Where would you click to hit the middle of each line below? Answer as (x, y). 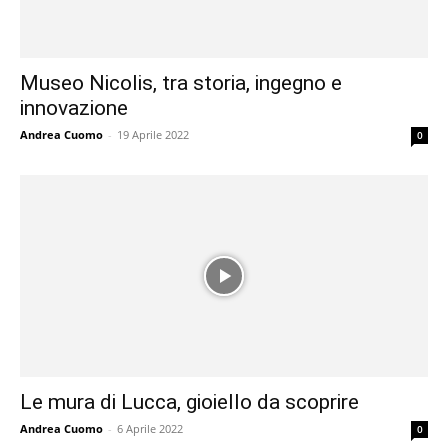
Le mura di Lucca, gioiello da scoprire (189, 401)
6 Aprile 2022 (150, 428)
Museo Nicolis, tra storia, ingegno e (181, 83)
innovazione (74, 108)
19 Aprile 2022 (153, 135)
